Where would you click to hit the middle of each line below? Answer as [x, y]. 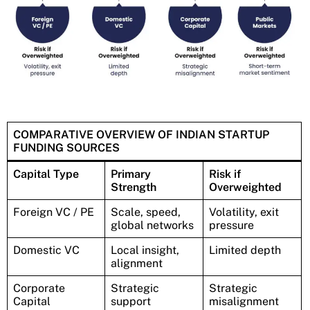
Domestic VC [46, 250]
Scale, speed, [146, 212]
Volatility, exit [244, 212]
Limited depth [245, 250]
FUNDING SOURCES [66, 147]
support [131, 301]
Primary [131, 174]
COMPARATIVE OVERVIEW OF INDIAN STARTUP [141, 134]
